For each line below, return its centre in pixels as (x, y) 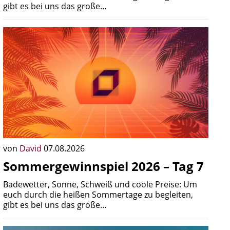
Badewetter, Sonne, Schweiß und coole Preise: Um (100, 184)
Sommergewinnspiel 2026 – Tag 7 (103, 166)
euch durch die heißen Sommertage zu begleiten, (98, 195)
